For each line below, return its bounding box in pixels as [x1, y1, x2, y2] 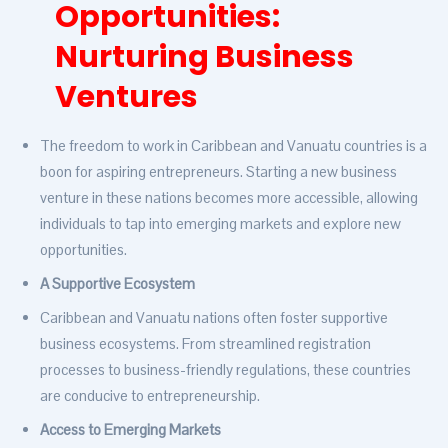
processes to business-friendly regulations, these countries [40, 360, 411, 380]
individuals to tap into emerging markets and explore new [40, 214, 401, 234]
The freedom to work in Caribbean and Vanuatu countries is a [40, 136, 427, 156]
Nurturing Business [55, 36, 354, 79]
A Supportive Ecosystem [40, 274, 195, 294]
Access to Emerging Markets [40, 420, 221, 440]
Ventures [55, 76, 198, 119]
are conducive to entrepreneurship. [40, 386, 260, 406]
